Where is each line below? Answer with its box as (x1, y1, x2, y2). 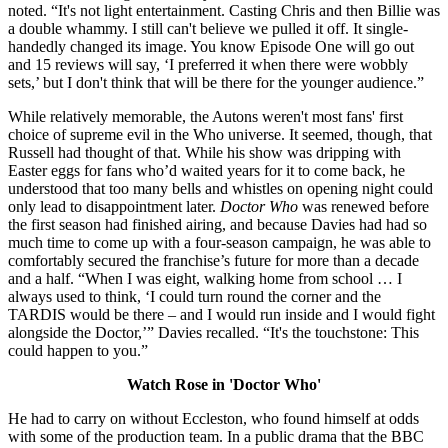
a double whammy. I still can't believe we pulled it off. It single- (8, 20, 408, 38)
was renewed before (298, 198, 429, 216)
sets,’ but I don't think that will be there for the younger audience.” (8, 74, 424, 92)
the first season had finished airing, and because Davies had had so (8, 216, 427, 234)
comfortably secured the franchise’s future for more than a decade (8, 252, 419, 270)
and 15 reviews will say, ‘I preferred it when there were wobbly (8, 56, 408, 74)
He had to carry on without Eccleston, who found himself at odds (8, 410, 419, 428)
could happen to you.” (8, 342, 148, 360)
